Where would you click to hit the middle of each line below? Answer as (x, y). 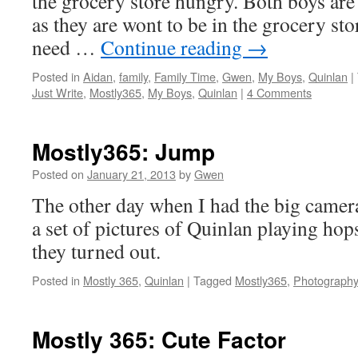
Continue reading (174, 47)
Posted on (58, 174)
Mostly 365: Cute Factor (159, 339)
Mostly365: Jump (123, 151)
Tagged (213, 280)
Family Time (185, 76)
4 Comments (279, 92)
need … (66, 47)
